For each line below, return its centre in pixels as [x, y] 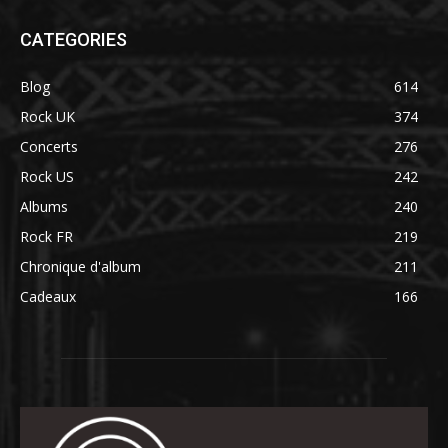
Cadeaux [48, 296]
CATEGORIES [73, 39]
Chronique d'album [80, 266]
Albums [44, 206]
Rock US [47, 176]
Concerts [49, 146]
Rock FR [46, 236]
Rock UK [47, 116]
